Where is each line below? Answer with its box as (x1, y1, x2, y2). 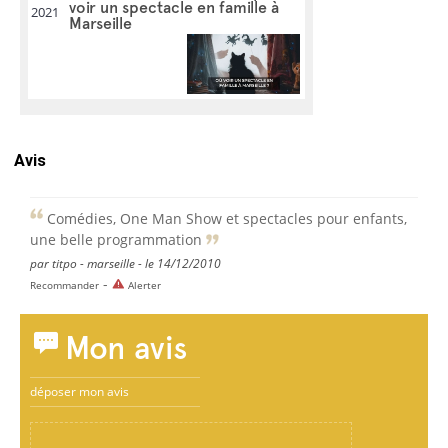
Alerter (128, 277, 161, 292)
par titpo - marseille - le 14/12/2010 (30, 254, 221, 272)
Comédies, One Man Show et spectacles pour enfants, (43, 208, 407, 228)
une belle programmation (30, 229, 206, 249)
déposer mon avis (30, 382, 129, 400)
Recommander (30, 277, 99, 292)
